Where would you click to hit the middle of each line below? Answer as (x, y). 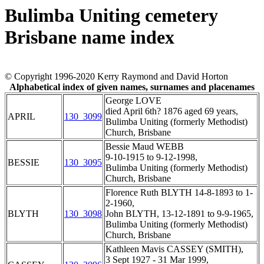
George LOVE (133, 101)
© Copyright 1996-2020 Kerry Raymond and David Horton (116, 77)
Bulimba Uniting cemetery (111, 15)
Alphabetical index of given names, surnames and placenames (132, 87)
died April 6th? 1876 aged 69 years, (172, 111)
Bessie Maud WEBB (145, 147)
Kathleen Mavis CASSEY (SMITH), (174, 249)
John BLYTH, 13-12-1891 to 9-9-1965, (179, 214)
